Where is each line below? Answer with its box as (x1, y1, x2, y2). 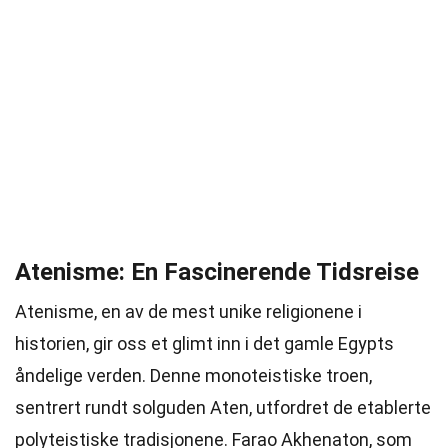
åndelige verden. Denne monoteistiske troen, (15, 365, 372, 386)
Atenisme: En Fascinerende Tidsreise (15, 258, 419, 286)
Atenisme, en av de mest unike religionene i (15, 301, 362, 322)
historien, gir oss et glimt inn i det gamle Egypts (15, 333, 394, 354)
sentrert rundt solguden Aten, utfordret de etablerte (15, 397, 431, 418)
